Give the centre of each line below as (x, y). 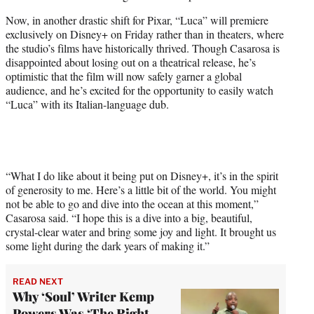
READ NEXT (38, 282)
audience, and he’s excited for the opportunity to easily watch (139, 90)
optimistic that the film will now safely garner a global (124, 76)
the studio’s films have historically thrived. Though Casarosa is (143, 48)
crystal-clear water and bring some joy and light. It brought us (141, 232)
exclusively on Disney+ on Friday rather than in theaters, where (145, 34)
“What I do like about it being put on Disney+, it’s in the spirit (142, 176)
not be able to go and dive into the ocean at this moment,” (132, 204)
